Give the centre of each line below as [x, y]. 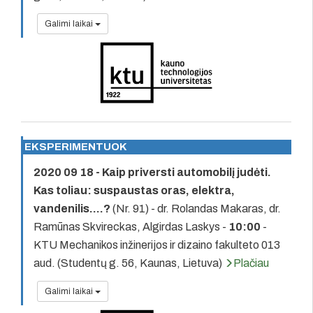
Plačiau [251, 263]
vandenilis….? [72, 208]
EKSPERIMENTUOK [76, 146]
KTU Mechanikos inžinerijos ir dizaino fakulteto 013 [157, 245]
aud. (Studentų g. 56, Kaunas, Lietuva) [129, 263]
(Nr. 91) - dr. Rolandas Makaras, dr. [196, 208]
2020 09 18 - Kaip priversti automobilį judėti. [152, 172]
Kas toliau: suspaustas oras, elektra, [134, 190]
